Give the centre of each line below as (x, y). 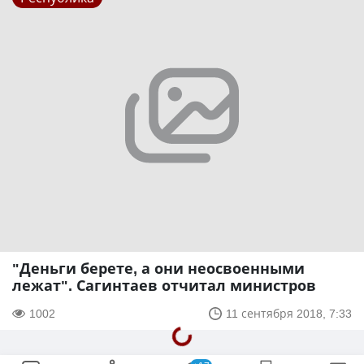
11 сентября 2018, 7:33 (289, 314)
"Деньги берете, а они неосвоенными (158, 269)
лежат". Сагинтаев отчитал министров (164, 286)
